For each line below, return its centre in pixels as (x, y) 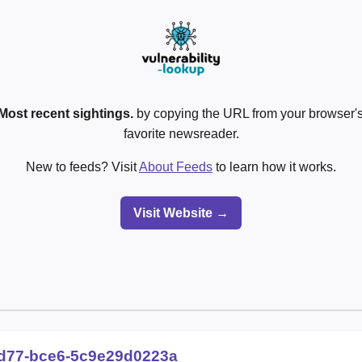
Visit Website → (181, 213)
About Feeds (176, 166)
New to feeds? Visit (82, 166)
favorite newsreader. (181, 133)
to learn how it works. (274, 166)
